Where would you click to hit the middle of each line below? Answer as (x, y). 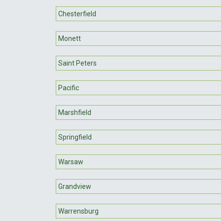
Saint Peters (77, 63)
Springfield (75, 137)
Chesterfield (77, 14)
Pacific (69, 88)
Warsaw (71, 162)
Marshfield (75, 112)
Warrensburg (78, 211)
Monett (70, 38)
